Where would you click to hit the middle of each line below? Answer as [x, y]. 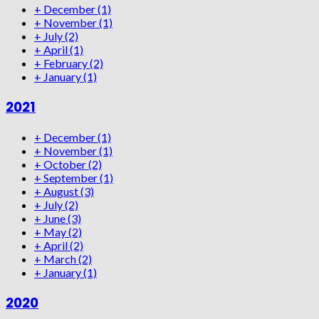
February [67, 63]
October [66, 164]
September [72, 178]
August [62, 192]
